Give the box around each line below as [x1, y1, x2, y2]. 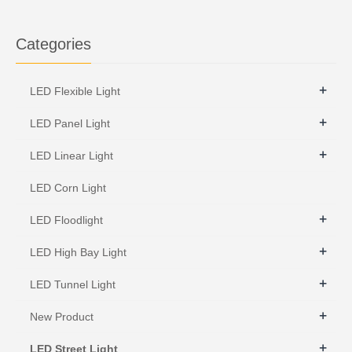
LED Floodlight [30, 213, 103, 226]
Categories [16, 35, 91, 53]
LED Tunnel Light [30, 277, 115, 291]
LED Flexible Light [30, 84, 120, 97]
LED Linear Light [30, 148, 113, 162]
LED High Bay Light [30, 245, 126, 258]
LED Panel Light [30, 116, 110, 130]
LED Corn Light [30, 181, 106, 194]
